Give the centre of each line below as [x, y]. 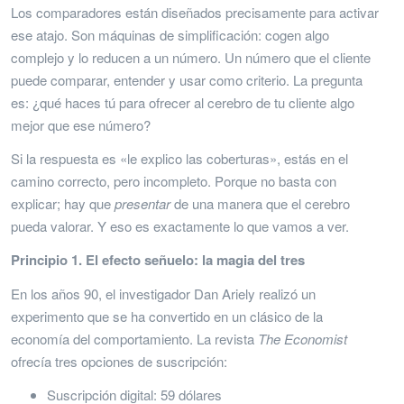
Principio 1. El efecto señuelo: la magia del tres [158, 259]
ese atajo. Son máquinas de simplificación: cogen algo [170, 34]
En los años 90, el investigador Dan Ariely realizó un [163, 293]
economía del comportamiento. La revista [134, 338]
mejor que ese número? [81, 124]
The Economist [303, 338]
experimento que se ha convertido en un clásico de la [167, 316]
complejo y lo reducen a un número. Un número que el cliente [191, 57]
